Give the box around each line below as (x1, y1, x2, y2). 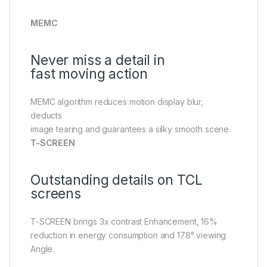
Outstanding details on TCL (30, 172, 203, 189)
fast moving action (30, 66, 148, 83)
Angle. (30, 244, 55, 254)
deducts (30, 110, 63, 121)
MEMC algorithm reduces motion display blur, (30, 97, 203, 107)
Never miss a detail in (30, 52, 165, 69)
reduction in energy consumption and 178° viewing (30, 230, 226, 241)
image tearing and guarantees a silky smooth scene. (30, 124, 231, 135)
